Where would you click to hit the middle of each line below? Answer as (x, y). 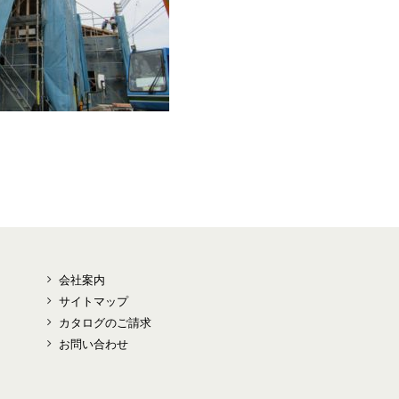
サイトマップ (94, 301)
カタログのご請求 (106, 323)
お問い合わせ (94, 344)
